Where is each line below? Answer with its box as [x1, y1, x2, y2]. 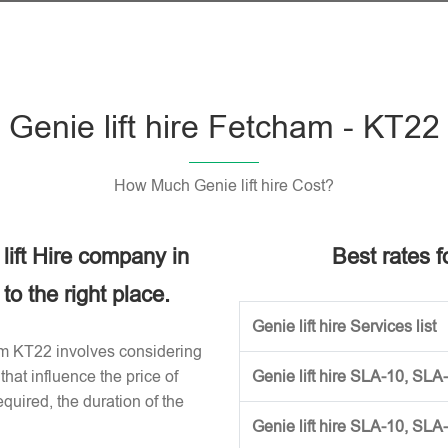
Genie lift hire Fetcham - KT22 [8, 109, 440, 145]
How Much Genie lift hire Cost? [114, 177, 334, 194]
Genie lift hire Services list [252, 318, 436, 335]
